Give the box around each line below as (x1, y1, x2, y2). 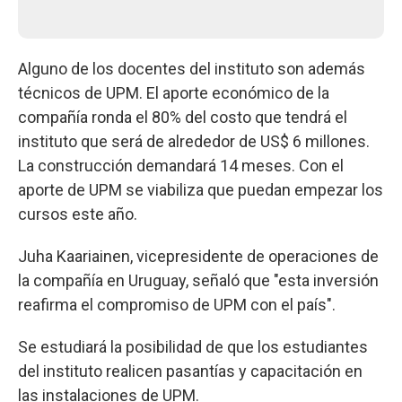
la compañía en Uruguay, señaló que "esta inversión (18, 271, 379, 290)
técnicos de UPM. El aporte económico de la (18, 83, 329, 102)
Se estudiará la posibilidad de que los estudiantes (18, 337, 368, 356)
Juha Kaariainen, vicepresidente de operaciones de (18, 247, 379, 266)
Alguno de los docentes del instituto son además (18, 59, 365, 78)
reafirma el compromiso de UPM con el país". (18, 295, 336, 314)
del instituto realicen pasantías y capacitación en (18, 362, 363, 380)
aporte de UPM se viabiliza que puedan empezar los (18, 180, 383, 199)
